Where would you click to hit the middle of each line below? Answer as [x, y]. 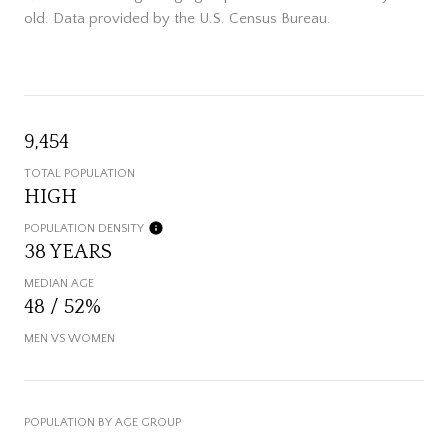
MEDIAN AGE [59, 284]
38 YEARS [68, 252]
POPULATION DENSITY [84, 229]
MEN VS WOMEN [69, 339]
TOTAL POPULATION [79, 174]
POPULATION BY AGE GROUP [102, 423]
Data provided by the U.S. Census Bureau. [190, 19]
